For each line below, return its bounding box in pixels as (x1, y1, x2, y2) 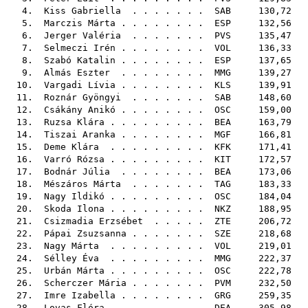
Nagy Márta (44, 241, 99, 251)
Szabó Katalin (44, 55, 115, 65)
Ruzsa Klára (44, 117, 104, 127)
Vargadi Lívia (44, 80, 115, 90)
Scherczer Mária (44, 278, 126, 288)
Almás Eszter (44, 67, 110, 78)
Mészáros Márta (44, 179, 121, 189)
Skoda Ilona (44, 203, 104, 214)
